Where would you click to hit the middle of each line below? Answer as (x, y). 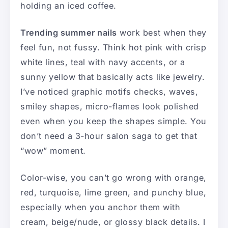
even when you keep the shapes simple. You (113, 121)
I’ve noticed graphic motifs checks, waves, (109, 91)
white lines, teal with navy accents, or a (103, 62)
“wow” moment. (53, 150)
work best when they (162, 32)
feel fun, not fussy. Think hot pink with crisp (113, 47)
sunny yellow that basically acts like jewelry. (112, 77)
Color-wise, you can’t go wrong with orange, (113, 177)
